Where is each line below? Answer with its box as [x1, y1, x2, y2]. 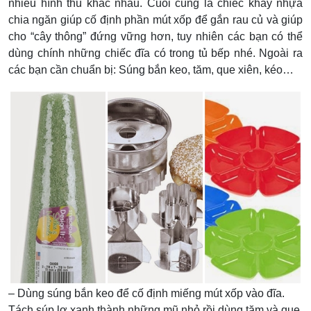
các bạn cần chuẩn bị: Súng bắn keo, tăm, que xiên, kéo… [8, 63, 294, 76]
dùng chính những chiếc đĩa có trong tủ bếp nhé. [8, 47, 260, 59]
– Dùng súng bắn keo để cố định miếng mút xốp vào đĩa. [8, 287, 285, 300]
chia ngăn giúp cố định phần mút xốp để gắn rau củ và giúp [8, 13, 303, 26]
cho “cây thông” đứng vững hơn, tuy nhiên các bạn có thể [8, 30, 303, 42]
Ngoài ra [259, 47, 303, 59]
